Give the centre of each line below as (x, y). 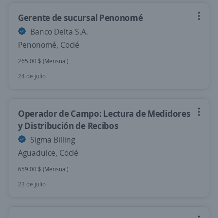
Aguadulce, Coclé (48, 153)
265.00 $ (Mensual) (43, 61)
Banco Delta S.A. (58, 32)
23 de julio (32, 184)
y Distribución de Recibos (68, 126)
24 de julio (32, 76)
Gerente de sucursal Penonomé (81, 18)
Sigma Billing (52, 140)
